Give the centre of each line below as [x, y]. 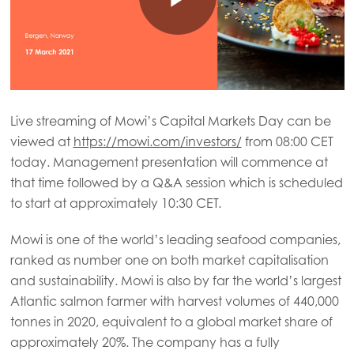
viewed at [41, 141]
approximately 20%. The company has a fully [145, 342]
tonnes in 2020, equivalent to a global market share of [171, 321]
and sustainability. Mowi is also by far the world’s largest [175, 280]
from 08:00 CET [287, 141]
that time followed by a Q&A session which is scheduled [176, 182]
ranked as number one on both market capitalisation [169, 260]
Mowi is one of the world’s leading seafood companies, [175, 239]
